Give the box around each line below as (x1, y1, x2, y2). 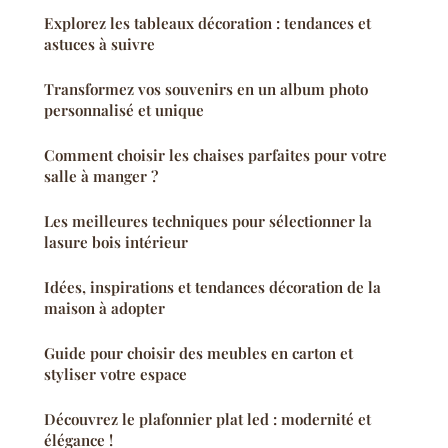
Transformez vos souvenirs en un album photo (44, 79, 368, 100)
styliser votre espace (44, 364, 187, 385)
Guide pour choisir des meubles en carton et (44, 343, 353, 364)
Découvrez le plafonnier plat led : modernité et (44, 409, 371, 430)
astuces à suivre (44, 34, 155, 55)
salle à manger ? (44, 166, 158, 187)
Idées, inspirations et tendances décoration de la (44, 277, 381, 298)
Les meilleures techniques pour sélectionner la (44, 211, 372, 232)
